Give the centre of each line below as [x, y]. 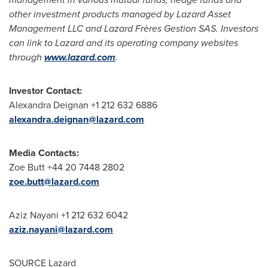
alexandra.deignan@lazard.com [77, 119]
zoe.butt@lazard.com [54, 182]
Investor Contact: [45, 91]
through [27, 57]
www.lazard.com [80, 57]
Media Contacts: [44, 153]
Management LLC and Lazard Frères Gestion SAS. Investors [134, 28]
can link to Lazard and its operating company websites [124, 43]
